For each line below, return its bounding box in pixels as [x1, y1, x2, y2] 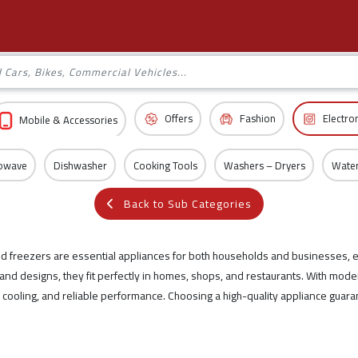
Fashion [239, 108, 276, 128]
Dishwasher [53, 155, 107, 175]
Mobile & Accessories [18, 109, 117, 129]
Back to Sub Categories [124, 193, 252, 214]
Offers [164, 108, 193, 128]
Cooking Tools [133, 155, 197, 175]
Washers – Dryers [223, 155, 305, 175]
